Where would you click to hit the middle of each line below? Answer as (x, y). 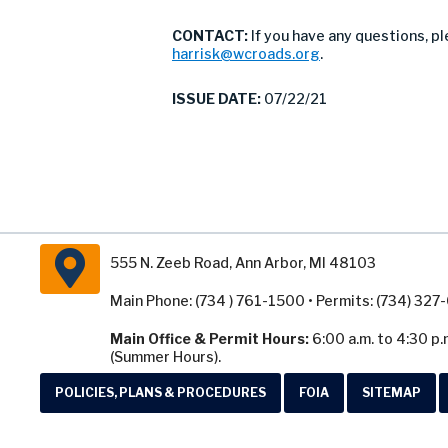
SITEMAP (391, 392)
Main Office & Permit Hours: (209, 338)
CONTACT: (211, 35)
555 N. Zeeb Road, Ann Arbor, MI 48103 (243, 262)
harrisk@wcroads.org (246, 53)
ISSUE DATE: (216, 98)
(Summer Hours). (165, 356)
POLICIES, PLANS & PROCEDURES (160, 392)
